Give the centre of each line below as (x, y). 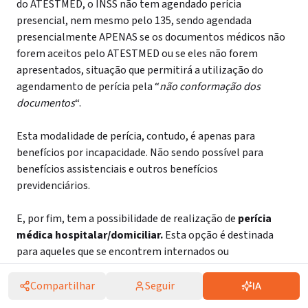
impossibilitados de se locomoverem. (104, 268)
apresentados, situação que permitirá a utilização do (140, 70)
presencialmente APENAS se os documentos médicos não (151, 37)
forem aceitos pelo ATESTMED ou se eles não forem (137, 54)
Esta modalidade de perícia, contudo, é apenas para (136, 136)
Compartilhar (63, 286)
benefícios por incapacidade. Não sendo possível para (140, 153)
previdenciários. (53, 186)
